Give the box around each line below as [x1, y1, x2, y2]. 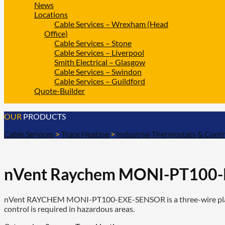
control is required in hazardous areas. [4, 204, 135, 214]
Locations [34, 10, 68, 19]
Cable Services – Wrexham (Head [54, 19, 168, 29]
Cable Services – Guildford [54, 76, 145, 86]
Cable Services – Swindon [54, 67, 142, 76]
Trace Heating [61, 129, 109, 139]
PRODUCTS [23, 111, 66, 121]
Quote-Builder [34, 86, 85, 95]
